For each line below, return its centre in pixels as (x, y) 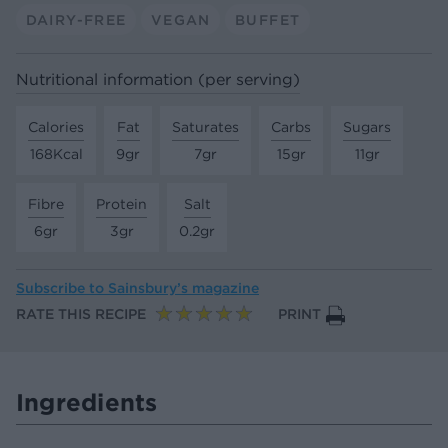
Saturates (205, 126)
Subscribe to (62, 288)
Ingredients (87, 402)
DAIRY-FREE (76, 19)
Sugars (367, 126)
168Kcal (56, 153)
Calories (56, 126)
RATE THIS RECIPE (81, 314)
